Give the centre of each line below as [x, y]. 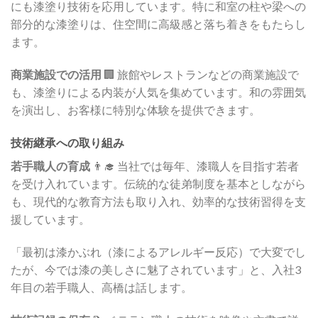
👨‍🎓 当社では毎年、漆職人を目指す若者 [194, 165]
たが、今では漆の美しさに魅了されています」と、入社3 [156, 269]
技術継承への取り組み [67, 142]
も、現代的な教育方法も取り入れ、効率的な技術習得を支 [158, 201]
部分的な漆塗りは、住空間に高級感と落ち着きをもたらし [158, 24]
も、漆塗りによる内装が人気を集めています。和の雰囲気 [158, 92]
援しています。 [50, 219]
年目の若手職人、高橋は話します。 [102, 287]
